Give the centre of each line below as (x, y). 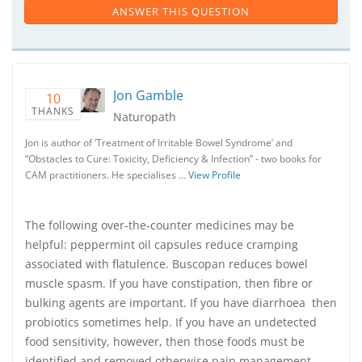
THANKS (53, 111)
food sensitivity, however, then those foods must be (165, 341)
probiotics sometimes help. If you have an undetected (171, 322)
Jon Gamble (148, 95)
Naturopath (145, 117)
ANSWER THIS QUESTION (181, 11)
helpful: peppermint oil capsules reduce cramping (162, 244)
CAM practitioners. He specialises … (107, 175)
